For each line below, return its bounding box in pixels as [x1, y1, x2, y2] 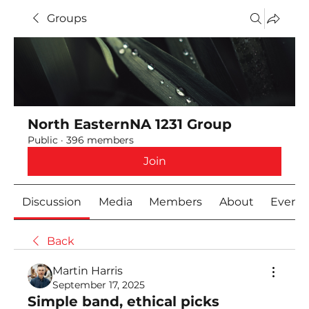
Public [28, 134, 58, 146]
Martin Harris [52, 264, 123, 277]
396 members [66, 134, 134, 146]
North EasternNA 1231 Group [28, 116, 232, 132]
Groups [47, 12, 87, 25]
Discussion [22, 195, 82, 208]
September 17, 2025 [52, 279, 145, 291]
